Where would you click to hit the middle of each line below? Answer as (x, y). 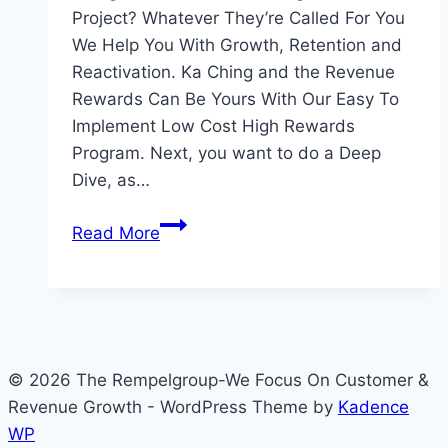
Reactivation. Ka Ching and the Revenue (233, 72)
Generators (204, 331)
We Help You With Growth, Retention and (237, 45)
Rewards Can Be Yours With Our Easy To (235, 99)
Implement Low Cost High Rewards (213, 126)
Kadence (373, 407)
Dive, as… (111, 180)
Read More (116, 233)
